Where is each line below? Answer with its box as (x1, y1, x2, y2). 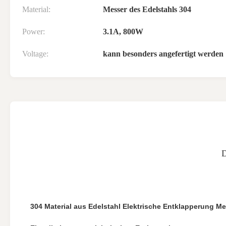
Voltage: (22, 49, 48, 58)
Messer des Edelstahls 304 (103, 5, 191, 14)
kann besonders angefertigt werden (103, 49, 223, 58)
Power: (22, 27, 45, 36)
